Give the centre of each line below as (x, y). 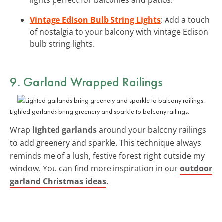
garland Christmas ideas (58, 181)
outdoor (196, 168)
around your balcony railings (151, 130)
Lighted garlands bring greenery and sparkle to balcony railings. (100, 111)
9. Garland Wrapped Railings (86, 82)
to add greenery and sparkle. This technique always (106, 142)
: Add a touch (185, 20)
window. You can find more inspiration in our (95, 168)
